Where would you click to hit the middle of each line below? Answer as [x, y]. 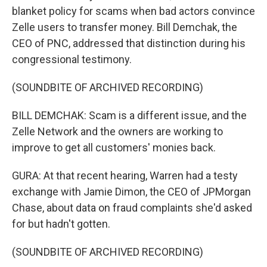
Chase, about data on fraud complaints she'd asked [132, 208]
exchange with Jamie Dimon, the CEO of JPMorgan [131, 192]
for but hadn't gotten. [61, 224]
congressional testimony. [72, 60]
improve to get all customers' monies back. [114, 148]
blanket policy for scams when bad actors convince [133, 11]
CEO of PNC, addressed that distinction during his [129, 44]
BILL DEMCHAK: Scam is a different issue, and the [129, 116]
